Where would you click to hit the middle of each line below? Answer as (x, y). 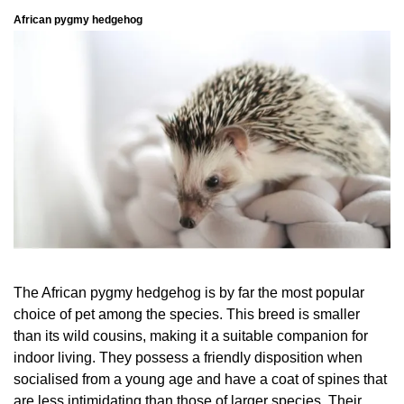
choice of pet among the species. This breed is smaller (187, 315)
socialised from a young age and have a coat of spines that (200, 380)
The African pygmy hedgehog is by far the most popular (189, 293)
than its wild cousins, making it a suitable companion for (191, 336)
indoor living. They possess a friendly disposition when (188, 358)
